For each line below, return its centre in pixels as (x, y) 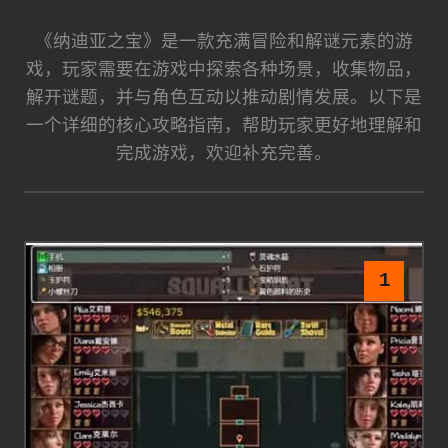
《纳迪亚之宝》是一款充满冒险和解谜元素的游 (224, 41)
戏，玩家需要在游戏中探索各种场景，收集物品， (224, 69)
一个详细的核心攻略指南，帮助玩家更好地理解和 (224, 125)
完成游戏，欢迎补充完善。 (224, 153)
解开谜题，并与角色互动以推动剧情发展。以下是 (224, 97)
